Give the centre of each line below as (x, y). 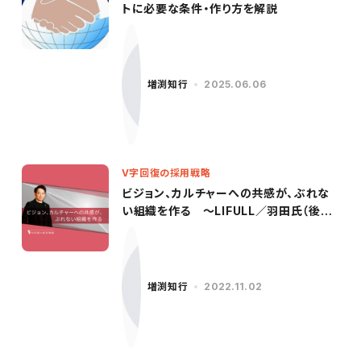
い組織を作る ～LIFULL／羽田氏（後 (221, 211)
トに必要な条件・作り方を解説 (199, 8)
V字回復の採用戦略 (166, 173)
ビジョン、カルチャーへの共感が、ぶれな (226, 193)
